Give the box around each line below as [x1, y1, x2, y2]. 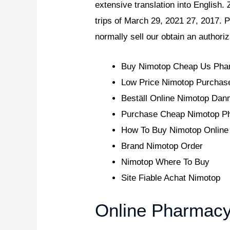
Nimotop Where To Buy [121, 157, 210, 167]
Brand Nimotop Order [121, 141, 203, 151]
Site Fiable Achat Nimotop [121, 172, 221, 183]
